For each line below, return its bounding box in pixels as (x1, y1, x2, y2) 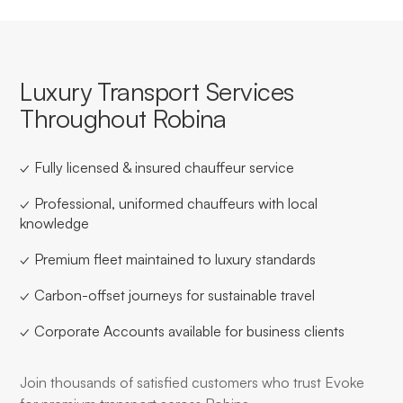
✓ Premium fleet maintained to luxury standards (20, 249, 317, 268)
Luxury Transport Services (20, 75, 294, 107)
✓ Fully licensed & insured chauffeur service (20, 157, 295, 176)
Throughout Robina (20, 102, 227, 134)
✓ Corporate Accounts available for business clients (20, 321, 345, 340)
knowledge (20, 213, 90, 232)
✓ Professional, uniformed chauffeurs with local (20, 193, 318, 212)
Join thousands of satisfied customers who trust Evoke (20, 372, 365, 391)
